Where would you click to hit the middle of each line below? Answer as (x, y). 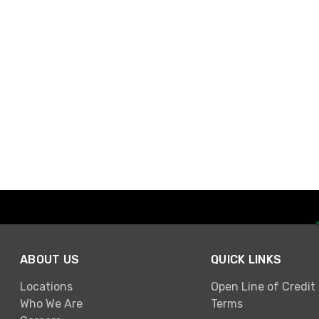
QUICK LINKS (246, 259)
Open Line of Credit (263, 287)
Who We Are (51, 304)
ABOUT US (50, 259)
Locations (46, 287)
